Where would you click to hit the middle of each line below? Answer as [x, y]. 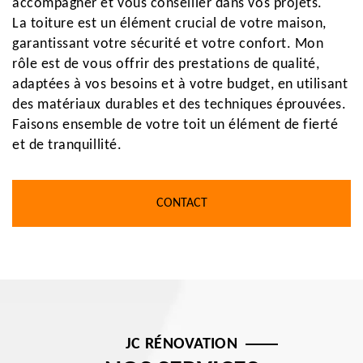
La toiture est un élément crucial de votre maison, [170, 24]
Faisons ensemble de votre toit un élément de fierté [175, 125]
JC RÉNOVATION [181, 344]
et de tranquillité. [67, 145]
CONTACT [181, 203]
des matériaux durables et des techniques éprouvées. [179, 105]
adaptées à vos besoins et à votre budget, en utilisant [180, 85]
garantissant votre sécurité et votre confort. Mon [168, 44]
